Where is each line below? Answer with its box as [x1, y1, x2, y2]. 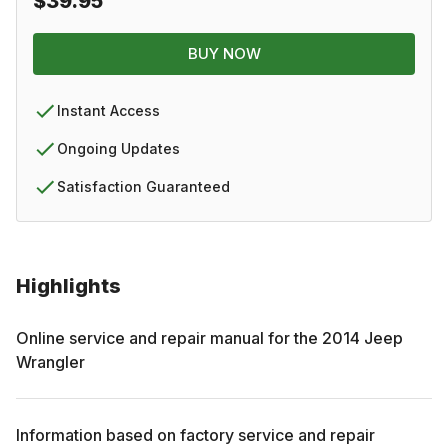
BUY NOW [187, 43, 261, 63]
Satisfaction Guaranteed [57, 177, 230, 195]
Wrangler [16, 351, 85, 372]
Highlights [16, 273, 121, 298]
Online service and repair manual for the [16, 327, 322, 348]
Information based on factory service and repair [16, 424, 375, 445]
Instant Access [57, 101, 160, 119]
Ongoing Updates [57, 139, 180, 157]
